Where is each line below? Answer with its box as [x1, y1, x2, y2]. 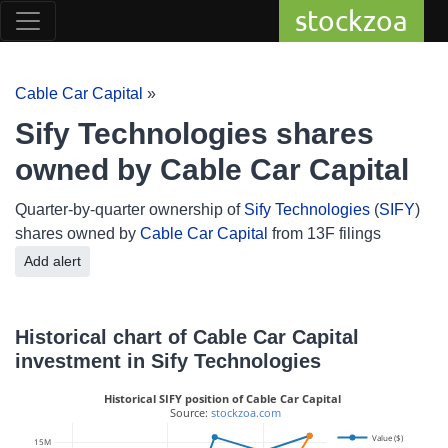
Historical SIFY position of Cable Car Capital [104, 391, 341, 406]
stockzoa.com [211, 405, 281, 421]
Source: [167, 405, 211, 421]
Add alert [53, 253, 81, 269]
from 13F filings [268, 225, 381, 242]
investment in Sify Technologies [15, 350, 321, 372]
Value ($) [372, 431, 405, 443]
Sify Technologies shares [15, 117, 374, 150]
